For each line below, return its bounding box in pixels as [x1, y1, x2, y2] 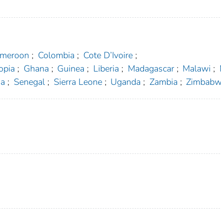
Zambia [149, 76, 178, 88]
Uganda [110, 76, 141, 88]
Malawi [183, 63, 211, 75]
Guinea [57, 63, 85, 75]
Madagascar [127, 63, 174, 75]
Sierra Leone [53, 76, 102, 88]
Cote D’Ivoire [83, 49, 133, 62]
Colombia [37, 49, 74, 62]
